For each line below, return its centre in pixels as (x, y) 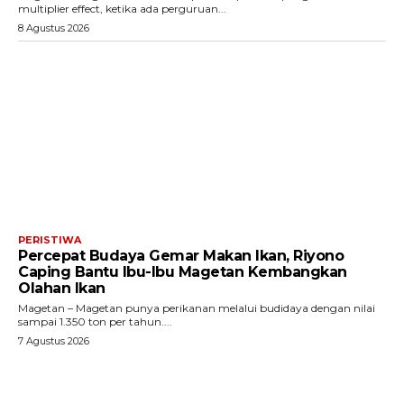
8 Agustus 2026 (54, 28)
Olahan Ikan (62, 288)
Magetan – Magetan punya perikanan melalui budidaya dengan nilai (197, 308)
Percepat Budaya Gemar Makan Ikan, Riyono (181, 255)
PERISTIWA (50, 239)
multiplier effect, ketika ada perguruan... (122, 9)
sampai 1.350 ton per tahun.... (95, 321)
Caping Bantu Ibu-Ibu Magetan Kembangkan (183, 271)
